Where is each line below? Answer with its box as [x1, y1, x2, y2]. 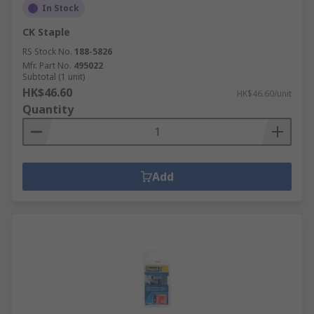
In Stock [42, 2, 79, 14]
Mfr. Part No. [22, 60, 71, 71]
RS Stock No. [22, 46, 72, 57]
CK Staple [22, 25, 70, 39]
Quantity [22, 102, 74, 117]
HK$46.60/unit [237, 88, 292, 100]
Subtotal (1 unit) [22, 71, 85, 83]
